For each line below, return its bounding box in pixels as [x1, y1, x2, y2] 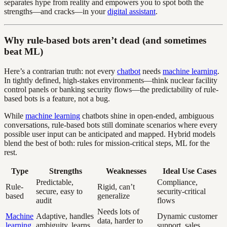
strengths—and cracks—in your [4, 7, 107, 16]
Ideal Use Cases [162, 166, 216, 175]
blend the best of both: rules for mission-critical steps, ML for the [4, 138, 210, 147]
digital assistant [107, 7, 156, 16]
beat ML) [4, 46, 43, 57]
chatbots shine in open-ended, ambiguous [80, 111, 214, 120]
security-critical [157, 186, 206, 196]
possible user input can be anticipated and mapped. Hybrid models [4, 129, 215, 138]
